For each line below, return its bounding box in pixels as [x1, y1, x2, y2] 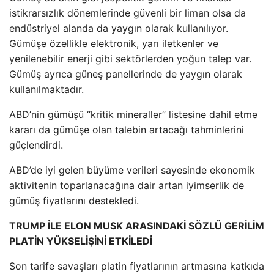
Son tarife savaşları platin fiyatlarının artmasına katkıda [9, 260, 264, 272]
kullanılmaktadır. [9, 83, 84, 95]
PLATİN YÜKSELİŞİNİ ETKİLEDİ [9, 235, 152, 247]
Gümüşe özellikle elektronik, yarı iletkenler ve [9, 37, 218, 50]
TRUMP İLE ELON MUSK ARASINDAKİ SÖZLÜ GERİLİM [9, 220, 264, 232]
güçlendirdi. [9, 139, 63, 151]
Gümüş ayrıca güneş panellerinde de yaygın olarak [9, 68, 242, 80]
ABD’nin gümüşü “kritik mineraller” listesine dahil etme [9, 108, 257, 120]
